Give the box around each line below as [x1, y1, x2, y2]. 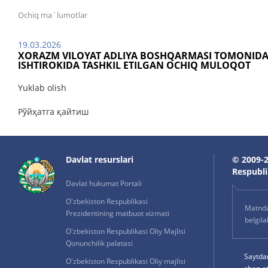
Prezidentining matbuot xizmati [66, 208, 169, 218]
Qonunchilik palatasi [66, 238, 133, 248]
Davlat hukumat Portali [66, 178, 142, 188]
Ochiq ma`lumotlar [18, 10, 87, 20]
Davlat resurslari [66, 154, 133, 165]
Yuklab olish [18, 82, 66, 93]
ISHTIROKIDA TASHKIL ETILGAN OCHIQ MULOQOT [18, 59, 251, 72]
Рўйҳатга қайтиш [18, 106, 89, 117]
